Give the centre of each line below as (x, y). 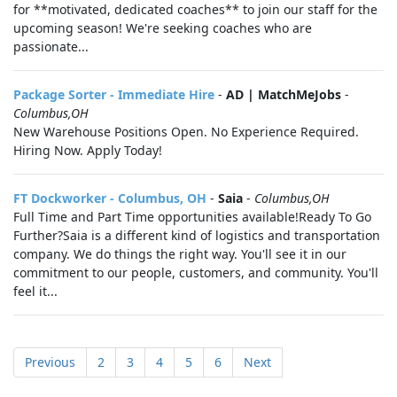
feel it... (35, 291)
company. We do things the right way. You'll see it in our (180, 254)
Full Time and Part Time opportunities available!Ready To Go (192, 217)
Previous (50, 362)
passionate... (51, 47)
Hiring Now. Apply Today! (88, 150)
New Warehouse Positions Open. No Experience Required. (186, 132)
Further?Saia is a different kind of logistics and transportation (197, 235)
